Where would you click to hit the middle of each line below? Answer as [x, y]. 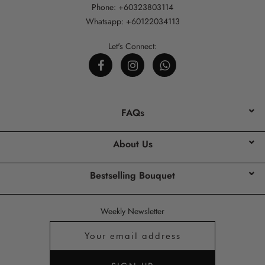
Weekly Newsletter [132, 211]
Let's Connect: [132, 46]
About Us [132, 144]
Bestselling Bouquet [132, 176]
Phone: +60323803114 [132, 7]
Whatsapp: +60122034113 [132, 22]
